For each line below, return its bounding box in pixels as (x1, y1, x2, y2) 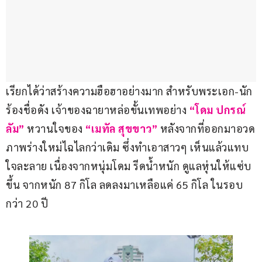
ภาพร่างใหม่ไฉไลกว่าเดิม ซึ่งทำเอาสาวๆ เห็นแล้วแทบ (6, 140, 249, 154)
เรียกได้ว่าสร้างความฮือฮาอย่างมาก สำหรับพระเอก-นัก (6, 84, 253, 98)
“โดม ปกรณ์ (189, 103, 249, 117)
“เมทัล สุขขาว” (82, 122, 160, 136)
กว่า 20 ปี (6, 196, 48, 211)
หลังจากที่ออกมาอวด (160, 122, 255, 136)
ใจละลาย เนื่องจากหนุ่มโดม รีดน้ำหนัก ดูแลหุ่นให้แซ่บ (6, 159, 251, 173)
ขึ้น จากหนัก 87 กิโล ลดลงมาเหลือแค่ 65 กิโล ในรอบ (6, 178, 243, 192)
